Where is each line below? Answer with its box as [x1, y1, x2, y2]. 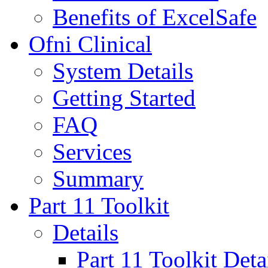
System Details [53, 58, 193, 84]
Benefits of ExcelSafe [53, 4, 257, 30]
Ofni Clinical [29, 31, 152, 57]
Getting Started [53, 85, 196, 111]
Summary [53, 166, 144, 191]
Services [53, 139, 132, 165]
